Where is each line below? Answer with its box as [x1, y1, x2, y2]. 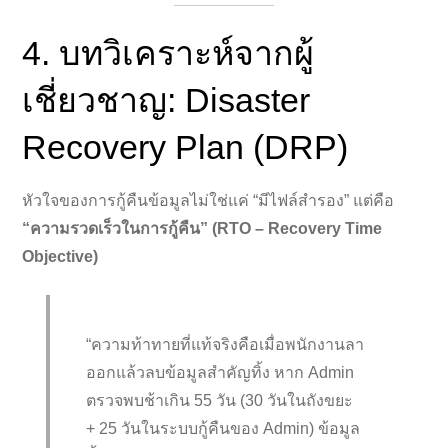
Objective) [22, 247, 99, 265]
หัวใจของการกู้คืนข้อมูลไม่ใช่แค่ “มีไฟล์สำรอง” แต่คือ [22, 191, 395, 209]
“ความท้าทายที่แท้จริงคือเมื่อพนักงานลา [86, 335, 365, 353]
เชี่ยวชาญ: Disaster [22, 80, 311, 119]
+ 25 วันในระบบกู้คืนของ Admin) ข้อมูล [86, 419, 361, 437]
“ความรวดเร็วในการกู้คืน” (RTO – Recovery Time [22, 219, 383, 237]
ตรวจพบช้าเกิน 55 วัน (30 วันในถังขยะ [86, 391, 354, 409]
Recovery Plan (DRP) [22, 127, 349, 166]
